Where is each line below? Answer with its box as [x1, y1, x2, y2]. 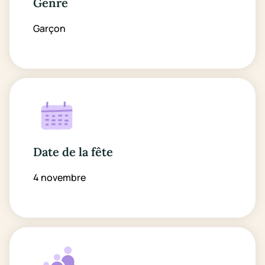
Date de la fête [33, 144, 113, 159]
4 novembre [33, 171, 86, 184]
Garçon [33, 22, 66, 35]
